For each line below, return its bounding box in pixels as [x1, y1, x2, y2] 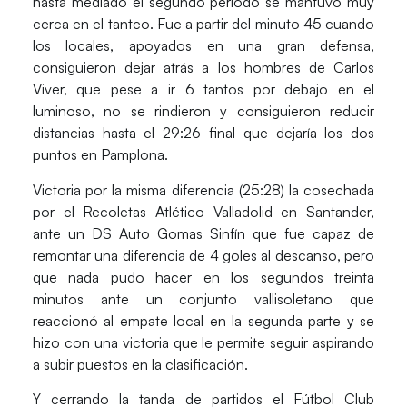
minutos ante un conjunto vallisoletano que [32, 289, 375, 308]
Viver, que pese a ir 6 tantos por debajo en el [32, 80, 375, 99]
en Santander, [272, 202, 375, 221]
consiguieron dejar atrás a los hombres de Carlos [32, 58, 375, 77]
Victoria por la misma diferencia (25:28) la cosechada [32, 180, 375, 199]
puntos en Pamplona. [32, 145, 168, 164]
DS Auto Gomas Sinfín [91, 223, 246, 243]
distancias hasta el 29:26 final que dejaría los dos [32, 124, 375, 143]
